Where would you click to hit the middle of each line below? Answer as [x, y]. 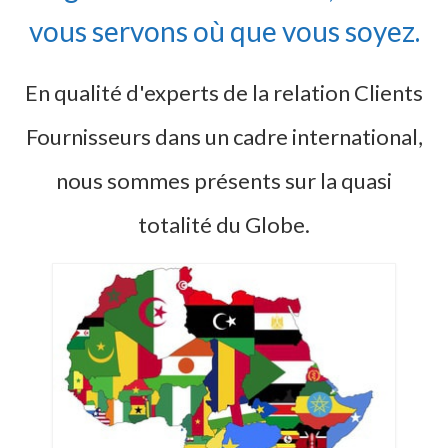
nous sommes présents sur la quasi [224, 181]
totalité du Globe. [224, 225]
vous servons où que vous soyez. [224, 30]
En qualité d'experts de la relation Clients [224, 93]
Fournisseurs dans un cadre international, [224, 137]
